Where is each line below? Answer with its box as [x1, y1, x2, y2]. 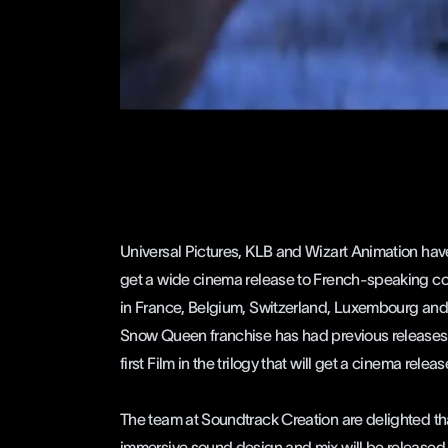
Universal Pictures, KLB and [120, 242, 306, 260]
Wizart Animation [305, 242, 418, 260]
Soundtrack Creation [201, 410, 339, 428]
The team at [120, 410, 202, 428]
